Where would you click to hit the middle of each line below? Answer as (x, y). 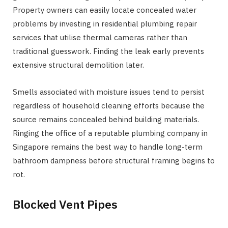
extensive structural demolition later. (78, 65)
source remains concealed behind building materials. (106, 120)
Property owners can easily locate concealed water (105, 10)
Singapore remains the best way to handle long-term (108, 147)
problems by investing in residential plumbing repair (105, 24)
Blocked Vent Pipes (65, 204)
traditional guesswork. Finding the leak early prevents (108, 51)
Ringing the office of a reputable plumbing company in (110, 133)
